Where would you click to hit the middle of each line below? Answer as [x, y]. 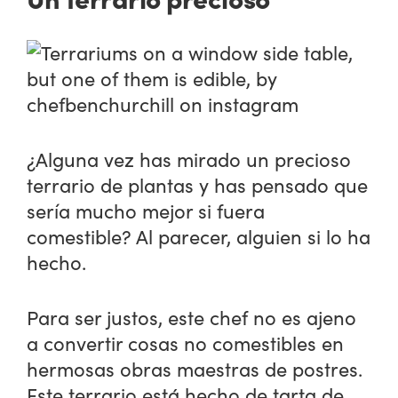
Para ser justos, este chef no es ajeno [192, 317]
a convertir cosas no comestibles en [186, 342]
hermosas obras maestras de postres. [195, 368]
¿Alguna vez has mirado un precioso [189, 159]
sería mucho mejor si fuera [146, 210]
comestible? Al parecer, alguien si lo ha [199, 236]
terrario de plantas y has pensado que [198, 184]
